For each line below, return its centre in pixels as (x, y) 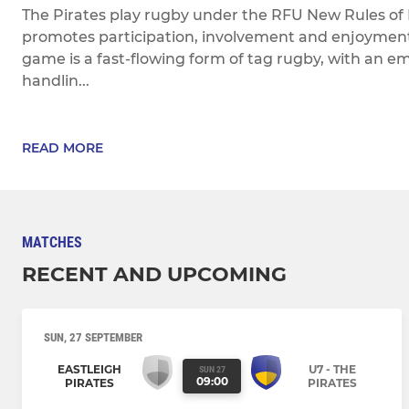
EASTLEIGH (89, 369)
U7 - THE (332, 369)
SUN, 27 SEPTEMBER (93, 338)
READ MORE (63, 148)
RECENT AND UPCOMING (154, 275)
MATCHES (52, 243)
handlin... (56, 81)
